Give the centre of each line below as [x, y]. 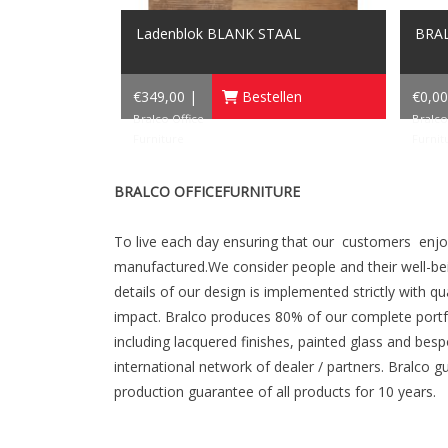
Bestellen [270, 96]
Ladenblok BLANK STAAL [218, 33]
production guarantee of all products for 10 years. [275, 391]
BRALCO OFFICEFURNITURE [207, 191]
